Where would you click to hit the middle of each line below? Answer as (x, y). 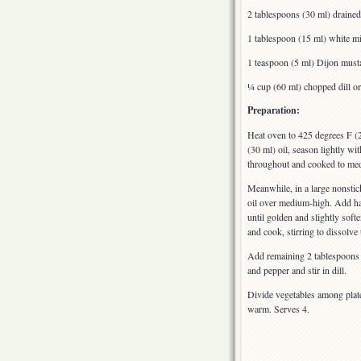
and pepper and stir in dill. (297, 270)
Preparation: (274, 110)
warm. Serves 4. (278, 309)
